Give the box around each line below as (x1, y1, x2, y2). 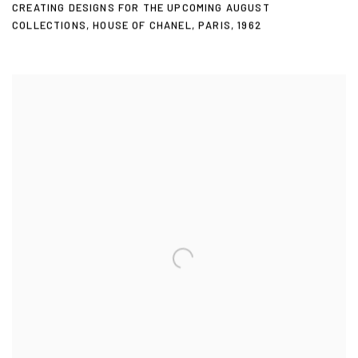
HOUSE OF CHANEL (93, 19, 192, 33)
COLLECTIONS (12, 19, 86, 33)
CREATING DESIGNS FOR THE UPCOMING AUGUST (12, 2, 270, 15)
